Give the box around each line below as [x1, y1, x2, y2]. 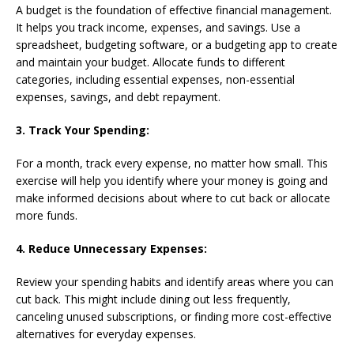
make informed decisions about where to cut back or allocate [16, 190, 330, 205]
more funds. [16, 207, 77, 223]
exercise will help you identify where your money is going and [16, 172, 328, 188]
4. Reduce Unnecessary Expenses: [16, 240, 207, 256]
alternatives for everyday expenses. [16, 326, 196, 341]
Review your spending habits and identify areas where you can [16, 273, 333, 289]
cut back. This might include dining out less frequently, [16, 291, 291, 307]
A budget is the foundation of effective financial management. [16, 2, 332, 17]
